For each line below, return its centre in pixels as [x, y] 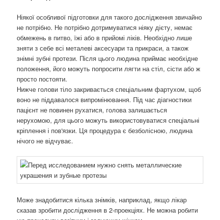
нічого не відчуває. [45, 141]
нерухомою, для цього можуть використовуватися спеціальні [108, 120]
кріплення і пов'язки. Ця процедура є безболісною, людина [105, 131]
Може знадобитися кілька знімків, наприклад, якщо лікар [102, 199]
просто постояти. [42, 79]
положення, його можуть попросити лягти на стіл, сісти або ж [109, 69]
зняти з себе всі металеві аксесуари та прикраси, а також [103, 48]
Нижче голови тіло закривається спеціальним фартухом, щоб [109, 89]
